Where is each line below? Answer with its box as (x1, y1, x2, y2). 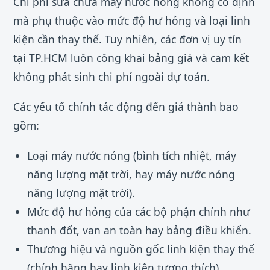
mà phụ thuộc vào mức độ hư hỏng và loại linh (13, 13, 250, 28)
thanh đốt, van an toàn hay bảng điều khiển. (27, 223, 251, 238)
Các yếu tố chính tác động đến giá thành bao (13, 99, 239, 115)
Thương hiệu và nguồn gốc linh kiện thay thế (27, 242, 254, 257)
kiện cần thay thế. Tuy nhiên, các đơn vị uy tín (13, 31, 242, 46)
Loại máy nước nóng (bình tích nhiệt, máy (27, 148, 236, 163)
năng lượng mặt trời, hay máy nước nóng (27, 167, 235, 182)
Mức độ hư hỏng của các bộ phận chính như (27, 204, 250, 219)
